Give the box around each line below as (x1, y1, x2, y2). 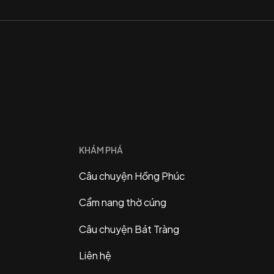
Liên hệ (79, 249, 112, 262)
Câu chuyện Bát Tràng (79, 222, 180, 235)
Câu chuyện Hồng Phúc (79, 169, 185, 182)
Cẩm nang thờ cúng (79, 196, 167, 209)
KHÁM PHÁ (79, 144, 124, 155)
